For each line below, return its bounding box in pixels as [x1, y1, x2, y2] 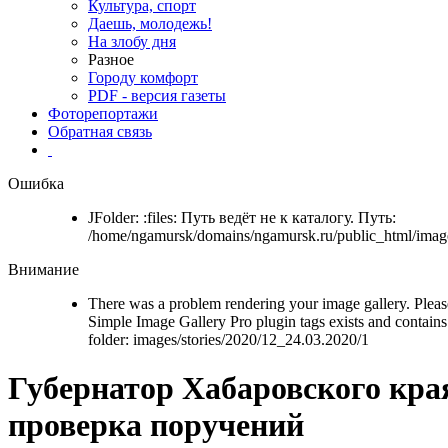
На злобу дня [88, 33, 176, 50]
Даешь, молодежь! [88, 15, 212, 32]
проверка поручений [8, 407, 304, 444]
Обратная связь [48, 123, 152, 140]
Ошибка [8, 175, 64, 192]
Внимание [8, 261, 79, 278]
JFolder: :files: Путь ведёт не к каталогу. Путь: [88, 209, 396, 226]
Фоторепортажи [48, 105, 158, 122]
